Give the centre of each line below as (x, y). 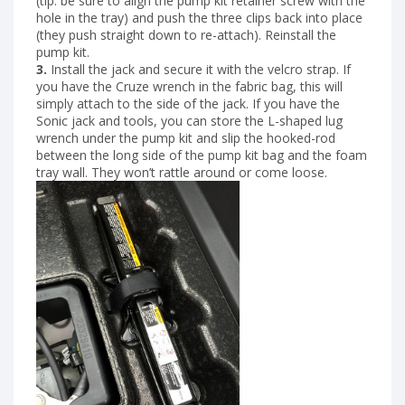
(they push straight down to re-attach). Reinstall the (186, 35)
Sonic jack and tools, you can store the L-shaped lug (189, 121)
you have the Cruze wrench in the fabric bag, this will (189, 87)
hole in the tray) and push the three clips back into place (199, 18)
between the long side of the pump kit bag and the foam (202, 155)
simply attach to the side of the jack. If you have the (188, 104)
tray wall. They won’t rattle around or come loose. (182, 173)
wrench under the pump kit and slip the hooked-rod (186, 138)
